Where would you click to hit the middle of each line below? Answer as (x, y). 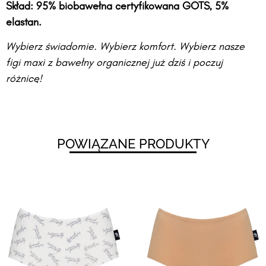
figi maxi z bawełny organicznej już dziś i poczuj (114, 63)
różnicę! (24, 79)
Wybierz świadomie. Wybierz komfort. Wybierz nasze (125, 47)
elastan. (24, 23)
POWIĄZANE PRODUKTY (133, 144)
